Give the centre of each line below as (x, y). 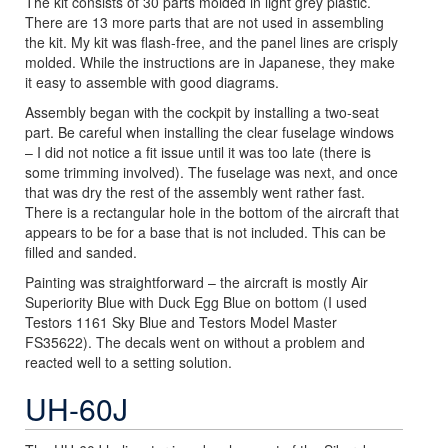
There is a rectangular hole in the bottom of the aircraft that (212, 212)
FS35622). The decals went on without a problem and (195, 342)
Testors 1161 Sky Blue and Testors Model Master (181, 322)
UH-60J (76, 408)
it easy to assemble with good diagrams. (152, 82)
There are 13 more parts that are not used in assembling (204, 22)
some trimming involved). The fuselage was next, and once (211, 172)
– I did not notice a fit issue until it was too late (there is (198, 152)
